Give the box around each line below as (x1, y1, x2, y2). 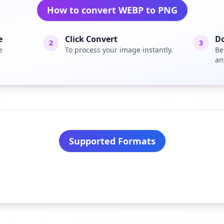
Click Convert (64, 33, 117, 44)
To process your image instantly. (64, 45, 173, 54)
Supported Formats (68, 135, 155, 147)
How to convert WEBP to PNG (46, 4, 177, 16)
